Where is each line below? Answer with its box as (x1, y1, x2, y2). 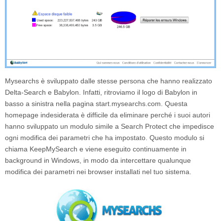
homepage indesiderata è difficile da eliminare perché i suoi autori (5, 111, 210, 119)
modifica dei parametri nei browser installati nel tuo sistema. (5, 168, 191, 176)
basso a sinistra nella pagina (5, 100, 96, 108)
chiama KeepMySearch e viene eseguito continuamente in (5, 145, 186, 153)
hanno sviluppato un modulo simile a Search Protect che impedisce (5, 122, 214, 131)
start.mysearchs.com (96, 100, 161, 108)
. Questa (161, 100, 187, 108)
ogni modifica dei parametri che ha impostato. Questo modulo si (5, 134, 204, 142)
